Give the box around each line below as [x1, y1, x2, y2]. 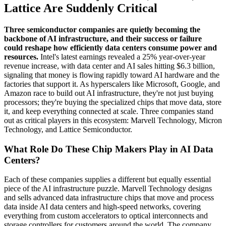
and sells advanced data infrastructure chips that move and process [4, 193, 214, 202]
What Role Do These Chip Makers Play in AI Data [4, 143, 213, 154]
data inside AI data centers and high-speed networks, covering [4, 202, 201, 211]
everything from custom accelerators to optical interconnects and [4, 211, 208, 220]
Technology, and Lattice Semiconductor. [4, 125, 132, 134]
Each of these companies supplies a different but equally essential [4, 175, 211, 184]
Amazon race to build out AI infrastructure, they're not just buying [4, 89, 213, 97]
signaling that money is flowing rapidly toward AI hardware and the [4, 71, 219, 79]
